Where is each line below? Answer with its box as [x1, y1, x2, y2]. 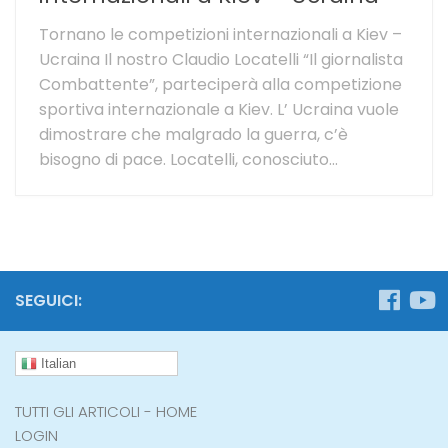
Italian [37, 355, 76, 371]
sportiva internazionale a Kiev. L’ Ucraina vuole [39, 97, 399, 121]
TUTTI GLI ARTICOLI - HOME [15, 401, 197, 423]
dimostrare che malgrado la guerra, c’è [39, 122, 348, 146]
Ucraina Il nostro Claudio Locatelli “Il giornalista [39, 47, 403, 71]
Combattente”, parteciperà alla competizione [39, 72, 402, 96]
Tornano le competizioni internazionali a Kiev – [39, 22, 402, 46]
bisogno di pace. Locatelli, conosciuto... [39, 147, 338, 171]
